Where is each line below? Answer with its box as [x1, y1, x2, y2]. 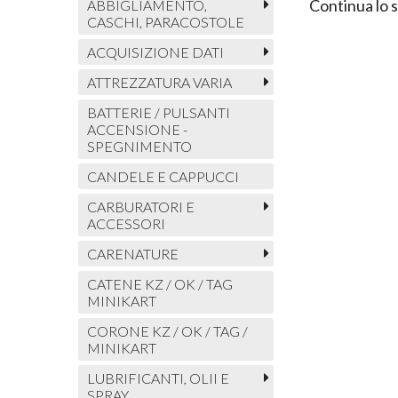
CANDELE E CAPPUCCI [86, 168, 239, 186]
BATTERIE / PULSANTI [86, 104, 230, 122]
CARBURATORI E [86, 198, 195, 216]
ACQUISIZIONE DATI [86, 44, 224, 61]
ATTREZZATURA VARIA [86, 74, 232, 92]
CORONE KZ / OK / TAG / [86, 322, 248, 340]
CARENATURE [86, 245, 179, 263]
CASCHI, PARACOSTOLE [86, 13, 244, 31]
